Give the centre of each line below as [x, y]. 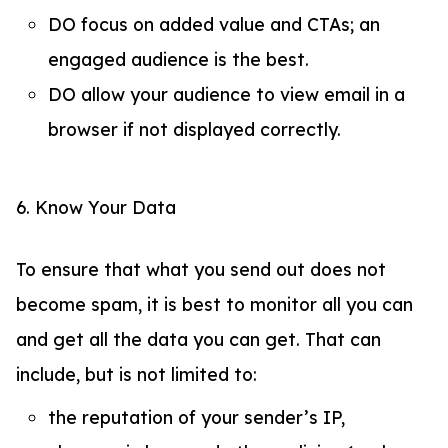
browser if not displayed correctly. [194, 129]
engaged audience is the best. [178, 59]
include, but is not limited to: [136, 373]
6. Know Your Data [96, 207]
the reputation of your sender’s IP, [196, 416]
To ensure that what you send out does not [201, 268]
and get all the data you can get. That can [198, 338]
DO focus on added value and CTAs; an [214, 24]
